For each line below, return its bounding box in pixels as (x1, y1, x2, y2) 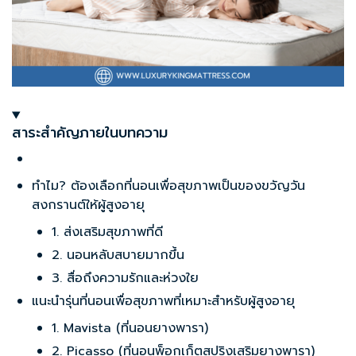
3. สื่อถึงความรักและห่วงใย (52, 269, 199, 288)
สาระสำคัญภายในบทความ (12, 122, 168, 145)
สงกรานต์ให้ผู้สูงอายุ (32, 195, 145, 215)
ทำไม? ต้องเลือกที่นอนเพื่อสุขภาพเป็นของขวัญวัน (32, 176, 305, 196)
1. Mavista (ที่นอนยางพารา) (52, 319, 208, 339)
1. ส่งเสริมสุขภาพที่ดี (52, 222, 163, 242)
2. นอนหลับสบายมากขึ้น (52, 246, 184, 265)
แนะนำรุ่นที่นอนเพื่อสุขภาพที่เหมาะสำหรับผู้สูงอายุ (32, 292, 295, 311)
